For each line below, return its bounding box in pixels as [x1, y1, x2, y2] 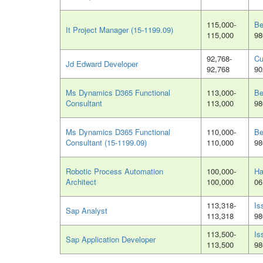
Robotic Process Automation [66, 166, 163, 177]
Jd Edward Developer [66, 58, 138, 70]
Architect [66, 176, 96, 188]
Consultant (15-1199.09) [66, 137, 147, 149]
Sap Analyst [66, 205, 107, 217]
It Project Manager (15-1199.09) [66, 24, 173, 36]
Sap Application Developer [66, 234, 156, 245]
